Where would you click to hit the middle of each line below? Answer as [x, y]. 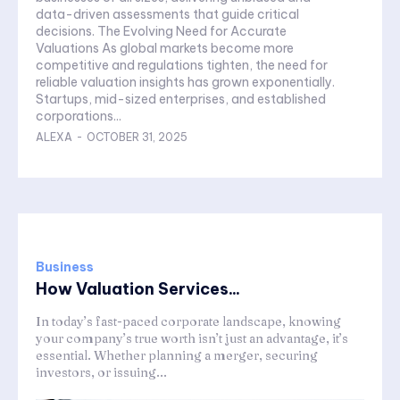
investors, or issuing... [101, 373]
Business [65, 267]
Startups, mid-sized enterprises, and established [181, 100]
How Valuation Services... [138, 289]
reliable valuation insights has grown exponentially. [185, 83]
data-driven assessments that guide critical [167, 15]
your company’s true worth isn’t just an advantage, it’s [192, 339]
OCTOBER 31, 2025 [137, 137]
